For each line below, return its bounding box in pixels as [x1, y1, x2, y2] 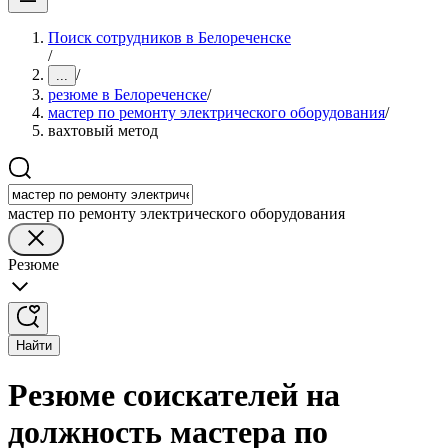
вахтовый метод [48, 122, 158, 139]
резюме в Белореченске [48, 86, 207, 103]
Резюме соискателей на [8, 377, 340, 414]
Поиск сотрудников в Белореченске [48, 29, 291, 46]
